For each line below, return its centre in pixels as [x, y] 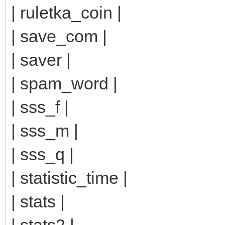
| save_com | [59, 36]
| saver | [41, 60]
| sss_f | [40, 107]
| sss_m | [45, 130]
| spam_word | [64, 83]
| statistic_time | [69, 178]
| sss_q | [42, 154]
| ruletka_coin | [66, 12]
